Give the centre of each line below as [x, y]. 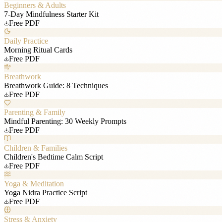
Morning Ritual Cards [38, 50]
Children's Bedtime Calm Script [54, 157]
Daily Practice [26, 41]
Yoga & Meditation [34, 183]
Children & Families [36, 148]
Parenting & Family [35, 112]
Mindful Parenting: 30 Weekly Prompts [65, 121]
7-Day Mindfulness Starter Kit [51, 14]
